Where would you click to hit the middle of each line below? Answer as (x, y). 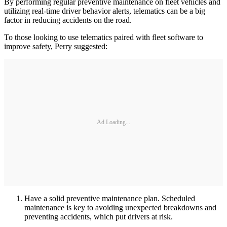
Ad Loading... (113, 122)
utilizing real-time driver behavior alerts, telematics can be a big (105, 11)
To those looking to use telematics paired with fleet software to (104, 37)
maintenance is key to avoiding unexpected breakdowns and (120, 207)
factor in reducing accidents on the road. (68, 20)
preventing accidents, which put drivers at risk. (99, 216)
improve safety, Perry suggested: (56, 46)
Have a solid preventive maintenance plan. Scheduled (110, 198)
